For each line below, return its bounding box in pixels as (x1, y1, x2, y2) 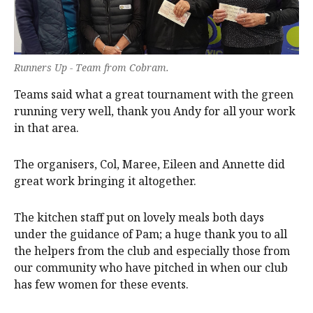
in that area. (14, 119, 79, 136)
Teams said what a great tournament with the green (14, 86, 293, 102)
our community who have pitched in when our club (14, 259, 288, 275)
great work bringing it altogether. (14, 173, 196, 189)
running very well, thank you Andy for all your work (14, 103, 296, 119)
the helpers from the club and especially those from (14, 242, 290, 259)
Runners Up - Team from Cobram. (14, 60, 169, 74)
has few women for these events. (14, 276, 189, 292)
